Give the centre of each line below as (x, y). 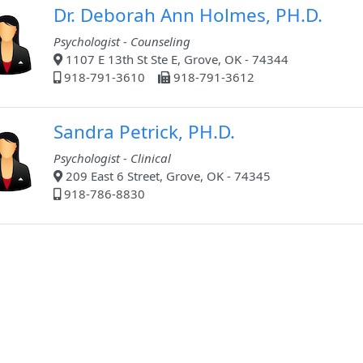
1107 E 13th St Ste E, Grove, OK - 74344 (175, 60)
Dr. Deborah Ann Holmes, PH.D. (188, 15)
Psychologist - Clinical (112, 158)
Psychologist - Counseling (122, 42)
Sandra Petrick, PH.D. (144, 132)
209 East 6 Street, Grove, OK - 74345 (167, 176)
